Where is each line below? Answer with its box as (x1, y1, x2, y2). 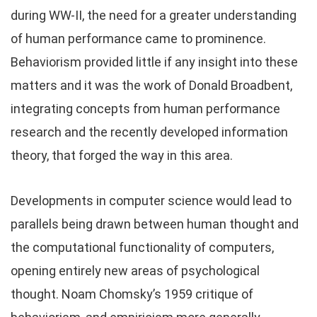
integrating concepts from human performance (11, 101, 280, 116)
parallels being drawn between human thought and (11, 217, 299, 231)
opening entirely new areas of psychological (11, 263, 260, 278)
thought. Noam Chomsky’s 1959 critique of (11, 287, 253, 301)
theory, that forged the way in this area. (11, 148, 233, 163)
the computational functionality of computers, (11, 240, 274, 255)
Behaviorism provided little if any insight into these (11, 54, 298, 69)
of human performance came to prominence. (11, 31, 266, 46)
